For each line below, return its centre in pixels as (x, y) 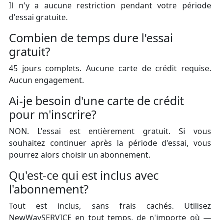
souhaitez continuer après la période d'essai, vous (110, 143)
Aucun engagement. (46, 80)
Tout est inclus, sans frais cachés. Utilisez (110, 206)
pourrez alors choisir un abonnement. (80, 155)
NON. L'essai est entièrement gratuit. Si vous (110, 131)
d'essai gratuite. (38, 17)
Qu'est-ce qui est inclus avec (84, 176)
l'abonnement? (49, 189)
